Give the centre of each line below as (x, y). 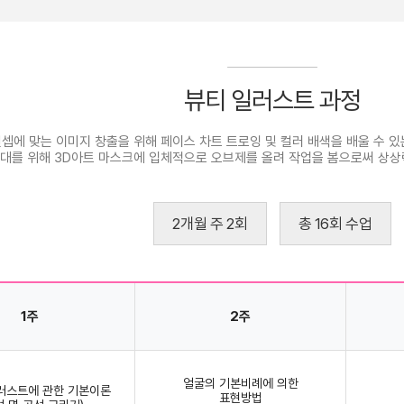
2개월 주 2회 (210, 223)
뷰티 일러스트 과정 (272, 100)
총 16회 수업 (335, 223)
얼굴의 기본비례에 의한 (240, 383)
